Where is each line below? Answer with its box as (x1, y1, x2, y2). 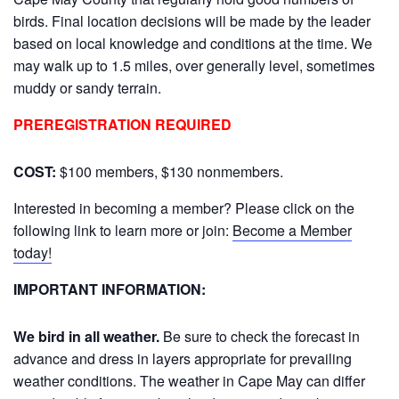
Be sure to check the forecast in (159, 326, 360, 346)
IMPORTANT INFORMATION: (13, 279, 206, 299)
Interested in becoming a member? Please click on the (13, 198, 354, 218)
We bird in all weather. (13, 326, 159, 346)
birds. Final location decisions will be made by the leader (13, 11, 370, 31)
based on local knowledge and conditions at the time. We (13, 33, 372, 53)
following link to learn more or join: (13, 220, 232, 240)
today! (13, 242, 52, 263)
